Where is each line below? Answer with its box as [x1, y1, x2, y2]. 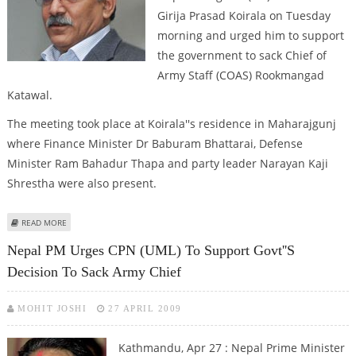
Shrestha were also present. [6, 175, 157, 191]
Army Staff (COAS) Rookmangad [157, 68, 324, 83]
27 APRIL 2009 [108, 304, 182, 314]
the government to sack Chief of [157, 48, 327, 64]
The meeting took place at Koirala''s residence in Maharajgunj [6, 115, 336, 131]
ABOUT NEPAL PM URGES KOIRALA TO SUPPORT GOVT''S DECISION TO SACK [66, 215, 350, 227]
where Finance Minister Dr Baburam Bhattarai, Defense [6, 135, 303, 151]
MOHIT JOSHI [17, 304, 87, 314]
